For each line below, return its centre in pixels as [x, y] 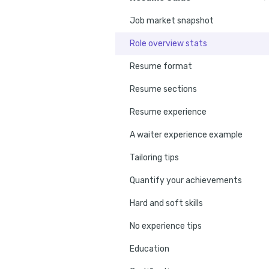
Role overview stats [168, 43]
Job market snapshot [172, 20]
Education [150, 249]
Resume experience [168, 112]
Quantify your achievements [186, 180]
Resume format [161, 66]
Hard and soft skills [166, 203]
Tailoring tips [154, 157]
